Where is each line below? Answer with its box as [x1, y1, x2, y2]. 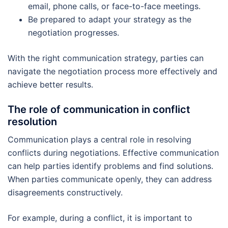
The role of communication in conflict [8, 103, 190, 116]
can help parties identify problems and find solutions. [8, 160, 213, 171]
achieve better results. [8, 79, 93, 90]
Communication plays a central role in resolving [8, 134, 191, 145]
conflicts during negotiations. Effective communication [8, 147, 219, 158]
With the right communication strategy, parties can [8, 52, 204, 63]
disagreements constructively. [8, 187, 123, 197]
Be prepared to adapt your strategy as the [28, 14, 191, 24]
